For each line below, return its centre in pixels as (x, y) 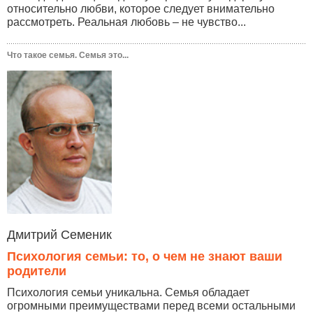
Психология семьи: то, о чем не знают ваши (145, 257)
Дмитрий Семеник (59, 235)
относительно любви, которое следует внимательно (141, 8)
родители (37, 271)
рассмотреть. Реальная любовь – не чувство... (126, 22)
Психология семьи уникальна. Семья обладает (128, 293)
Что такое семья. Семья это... (68, 55)
